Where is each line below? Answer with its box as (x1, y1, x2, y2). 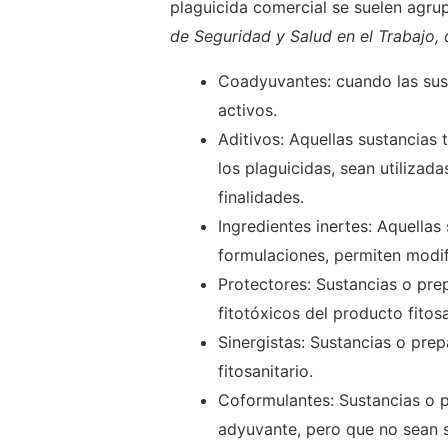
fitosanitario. (218, 361, 313, 381)
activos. (218, 100, 277, 120)
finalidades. (218, 187, 304, 207)
